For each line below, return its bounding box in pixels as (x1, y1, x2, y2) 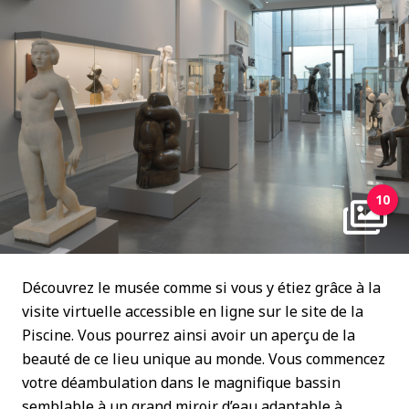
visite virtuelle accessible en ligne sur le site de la (22, 301, 363, 321)
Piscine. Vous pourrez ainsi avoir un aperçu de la (22, 325, 355, 345)
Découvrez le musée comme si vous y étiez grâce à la (22, 278, 381, 298)
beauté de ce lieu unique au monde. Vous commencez (22, 349, 385, 369)
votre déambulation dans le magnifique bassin (22, 372, 341, 393)
